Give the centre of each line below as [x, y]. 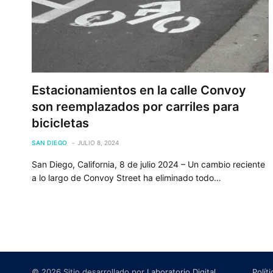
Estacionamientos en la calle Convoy [139, 90]
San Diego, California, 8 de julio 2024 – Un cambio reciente [148, 164]
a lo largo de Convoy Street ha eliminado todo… [126, 177]
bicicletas [60, 123]
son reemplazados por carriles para [135, 106]
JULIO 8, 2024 [98, 142]
